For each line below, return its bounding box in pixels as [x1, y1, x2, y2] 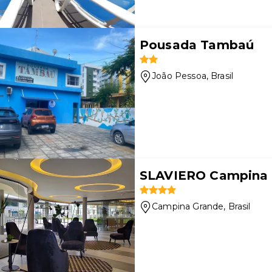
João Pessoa [152, 70, 206, 81]
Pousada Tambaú [140, 38, 254, 52]
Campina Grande [152, 201, 224, 212]
